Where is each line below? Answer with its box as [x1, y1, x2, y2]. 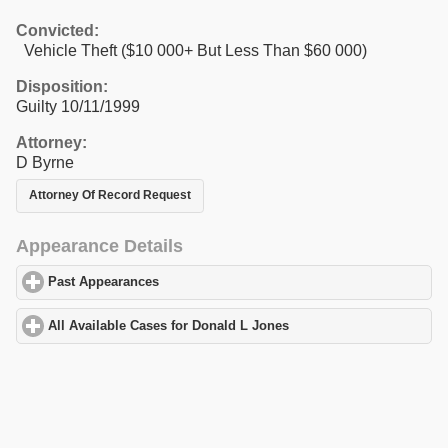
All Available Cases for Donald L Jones [48, 318, 290, 333]
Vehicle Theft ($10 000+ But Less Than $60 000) [16, 41, 367, 59]
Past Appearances [48, 275, 160, 290]
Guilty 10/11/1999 [16, 97, 140, 115]
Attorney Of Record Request [29, 188, 191, 203]
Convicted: [16, 21, 99, 39]
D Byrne [16, 153, 74, 171]
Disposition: [16, 77, 108, 95]
